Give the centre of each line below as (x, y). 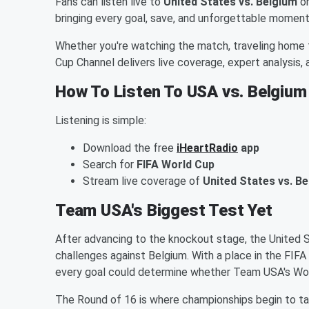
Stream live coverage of (143, 181)
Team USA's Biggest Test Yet (164, 210)
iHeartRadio (207, 148)
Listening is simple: (101, 120)
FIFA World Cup (176, 164)
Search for (110, 164)
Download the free (130, 148)
